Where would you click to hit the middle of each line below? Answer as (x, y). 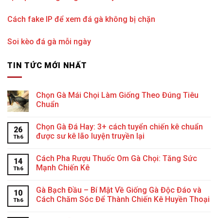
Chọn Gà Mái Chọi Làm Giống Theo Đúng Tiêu (117, 95)
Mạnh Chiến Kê (63, 168)
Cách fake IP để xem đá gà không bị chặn (81, 19)
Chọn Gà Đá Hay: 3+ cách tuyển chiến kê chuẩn (119, 127)
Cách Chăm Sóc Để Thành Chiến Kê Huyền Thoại (123, 200)
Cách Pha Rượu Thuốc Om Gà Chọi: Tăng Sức (117, 159)
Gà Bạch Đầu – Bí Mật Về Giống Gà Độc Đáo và (119, 190)
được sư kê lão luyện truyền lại (90, 136)
